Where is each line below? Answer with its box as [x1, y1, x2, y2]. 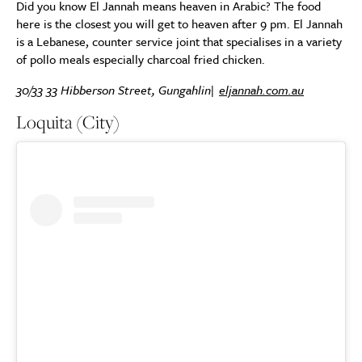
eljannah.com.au [219, 81, 304, 99]
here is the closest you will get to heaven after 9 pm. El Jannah [16, 15, 343, 33]
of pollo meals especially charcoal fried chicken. [16, 50, 265, 69]
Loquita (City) [16, 109, 120, 136]
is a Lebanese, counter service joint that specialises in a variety [16, 32, 342, 51]
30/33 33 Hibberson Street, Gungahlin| [16, 81, 219, 99]
